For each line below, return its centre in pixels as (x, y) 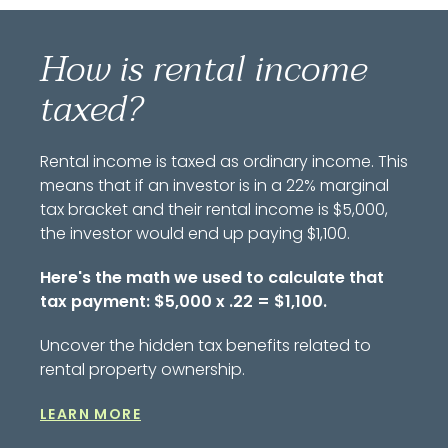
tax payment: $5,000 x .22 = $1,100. (183, 301)
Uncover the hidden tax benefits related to (205, 345)
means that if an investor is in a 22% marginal (214, 185)
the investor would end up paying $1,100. (195, 233)
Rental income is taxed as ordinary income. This (224, 161)
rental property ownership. (142, 369)
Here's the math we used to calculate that (212, 277)
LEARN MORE (90, 414)
